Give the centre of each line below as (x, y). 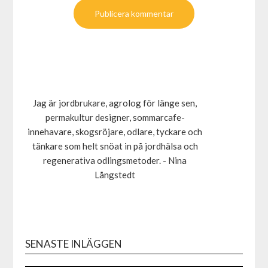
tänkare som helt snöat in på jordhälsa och (115, 146)
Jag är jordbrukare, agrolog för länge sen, (115, 103)
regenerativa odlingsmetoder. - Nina (115, 160)
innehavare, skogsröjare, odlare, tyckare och (115, 131)
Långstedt (115, 174)
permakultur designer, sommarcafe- (115, 117)
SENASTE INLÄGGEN (74, 244)
